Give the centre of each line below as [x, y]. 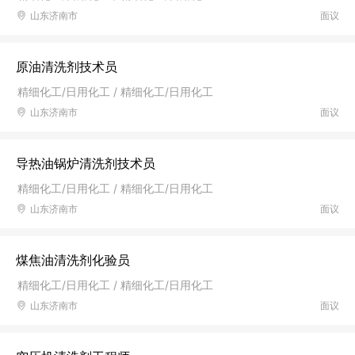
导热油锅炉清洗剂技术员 [86, 163]
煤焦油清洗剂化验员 [73, 260]
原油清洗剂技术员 [67, 67]
